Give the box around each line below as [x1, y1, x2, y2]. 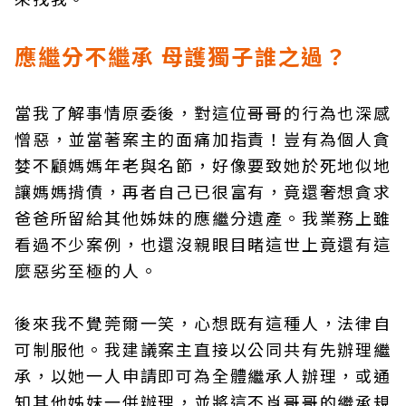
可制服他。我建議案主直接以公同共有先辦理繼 [14, 337, 391, 361]
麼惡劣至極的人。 [14, 258, 159, 282]
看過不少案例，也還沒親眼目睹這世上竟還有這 [14, 232, 391, 256]
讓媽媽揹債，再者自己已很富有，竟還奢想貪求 [14, 179, 391, 203]
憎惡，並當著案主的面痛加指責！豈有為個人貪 [14, 127, 391, 150]
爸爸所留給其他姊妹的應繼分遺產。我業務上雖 [14, 206, 391, 229]
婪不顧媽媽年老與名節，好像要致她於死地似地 [14, 153, 391, 177]
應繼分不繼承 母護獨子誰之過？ [14, 40, 348, 72]
